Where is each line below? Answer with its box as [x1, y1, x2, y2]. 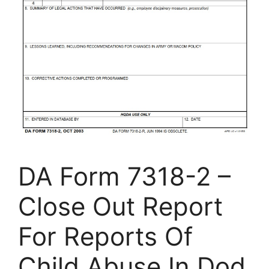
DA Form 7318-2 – [18, 161, 231, 192]
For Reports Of [18, 221, 193, 252]
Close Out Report [18, 191, 223, 222]
